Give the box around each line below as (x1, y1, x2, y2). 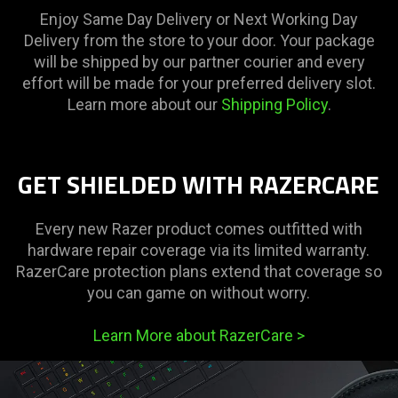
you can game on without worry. (87, 283, 311, 303)
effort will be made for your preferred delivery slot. (22, 74, 376, 93)
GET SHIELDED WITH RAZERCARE (18, 165, 380, 204)
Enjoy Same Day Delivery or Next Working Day (40, 10, 358, 29)
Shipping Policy (220, 95, 328, 115)
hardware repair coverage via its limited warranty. (28, 241, 370, 260)
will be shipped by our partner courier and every (33, 52, 365, 72)
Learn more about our (67, 95, 221, 115)
